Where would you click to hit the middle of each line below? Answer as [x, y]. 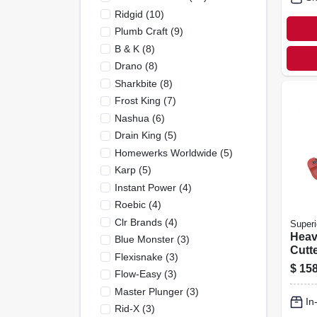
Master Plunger [149, 291]
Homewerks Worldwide [166, 152]
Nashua [132, 118]
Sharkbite [136, 83]
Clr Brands [138, 222]
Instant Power [145, 187]
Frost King [137, 100]
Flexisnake [138, 257]
